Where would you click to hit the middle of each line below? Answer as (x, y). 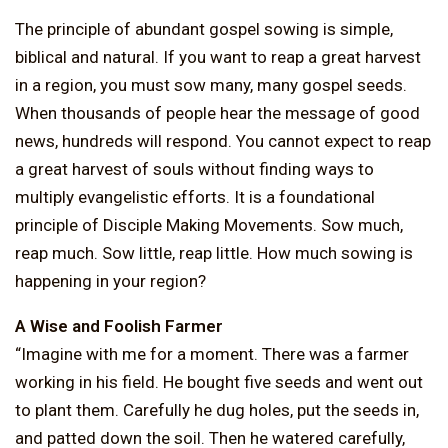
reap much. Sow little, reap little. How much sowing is (214, 252)
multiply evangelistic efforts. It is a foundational (195, 196)
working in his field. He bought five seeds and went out (219, 381)
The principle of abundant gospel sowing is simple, (204, 28)
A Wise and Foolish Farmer (119, 325)
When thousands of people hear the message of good (217, 112)
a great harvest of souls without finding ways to (194, 168)
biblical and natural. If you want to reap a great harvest (218, 56)
